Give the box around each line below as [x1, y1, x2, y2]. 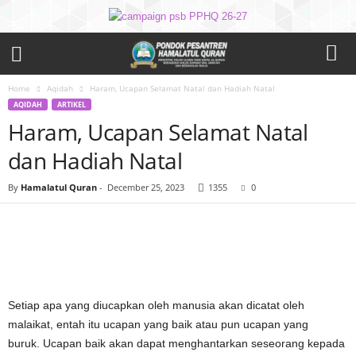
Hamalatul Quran [21, 181, 97, 193]
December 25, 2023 [107, 181, 184, 193]
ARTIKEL [57, 99, 86, 110]
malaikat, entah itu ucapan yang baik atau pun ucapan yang [8, 318, 308, 331]
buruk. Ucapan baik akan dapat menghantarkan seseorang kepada [8, 337, 345, 350]
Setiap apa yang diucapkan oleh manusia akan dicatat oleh [8, 299, 304, 311]
